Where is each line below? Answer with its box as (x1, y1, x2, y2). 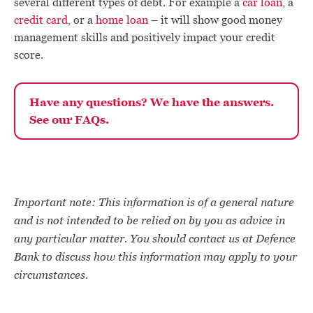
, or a (68, 13, 96, 27)
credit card (14, 13, 68, 27)
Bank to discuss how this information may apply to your (14, 249, 297, 264)
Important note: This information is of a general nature (14, 194, 294, 210)
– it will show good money (148, 13, 282, 27)
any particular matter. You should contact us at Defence (14, 231, 296, 246)
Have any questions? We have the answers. (29, 94, 274, 110)
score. (14, 48, 43, 62)
